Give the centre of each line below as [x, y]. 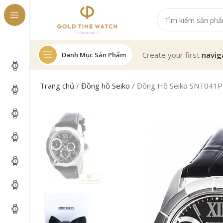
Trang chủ [57, 86]
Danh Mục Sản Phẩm [94, 55]
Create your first [172, 55]
